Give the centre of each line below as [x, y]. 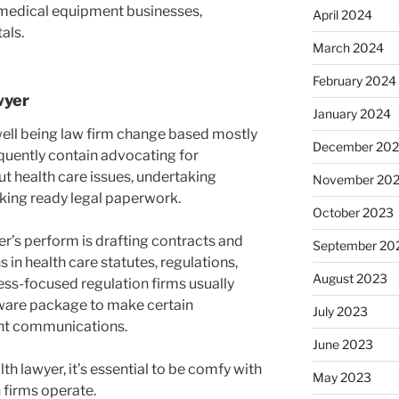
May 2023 [342, 377]
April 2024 [342, 14]
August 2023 [350, 278]
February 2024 [354, 80]
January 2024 [351, 113]
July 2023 [340, 311]
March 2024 [348, 47]
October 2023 [353, 212]
